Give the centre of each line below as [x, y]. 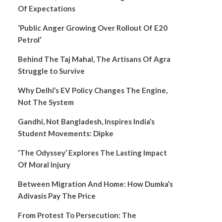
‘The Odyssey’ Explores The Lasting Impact [92, 153]
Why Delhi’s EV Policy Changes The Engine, [92, 90]
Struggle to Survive [51, 71]
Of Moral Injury [44, 165]
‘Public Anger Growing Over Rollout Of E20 [92, 28]
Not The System [46, 102]
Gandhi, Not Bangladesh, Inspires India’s [86, 122]
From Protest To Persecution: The [77, 215]
